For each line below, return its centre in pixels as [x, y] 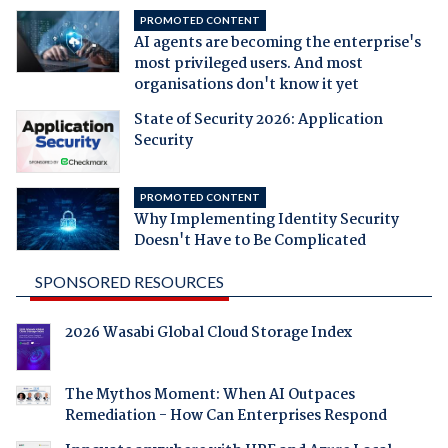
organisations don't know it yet [246, 84]
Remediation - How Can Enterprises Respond [225, 416]
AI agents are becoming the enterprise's [277, 42]
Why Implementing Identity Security [266, 220]
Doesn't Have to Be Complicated [249, 241]
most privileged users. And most [248, 63]
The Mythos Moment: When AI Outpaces [209, 395]
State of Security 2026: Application [258, 119]
